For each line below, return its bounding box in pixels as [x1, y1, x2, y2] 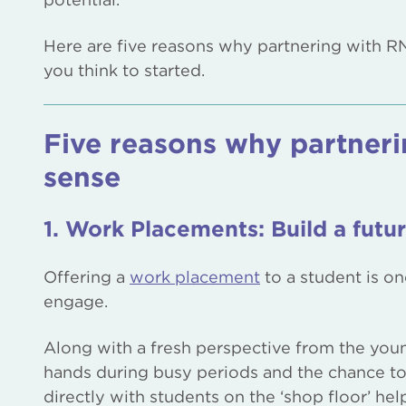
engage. [43, 292, 108, 311]
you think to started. [43, 61, 205, 80]
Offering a [43, 267, 130, 286]
